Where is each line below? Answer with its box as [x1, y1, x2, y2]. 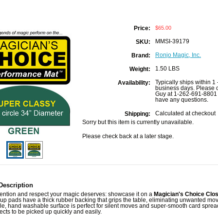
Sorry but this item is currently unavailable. [82, 119, 194, 125]
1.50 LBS [155, 66, 180, 72]
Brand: [131, 53, 150, 58]
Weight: [129, 66, 150, 72]
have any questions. [155, 97, 208, 103]
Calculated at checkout [155, 110, 216, 116]
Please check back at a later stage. [82, 133, 174, 139]
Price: [134, 25, 150, 31]
